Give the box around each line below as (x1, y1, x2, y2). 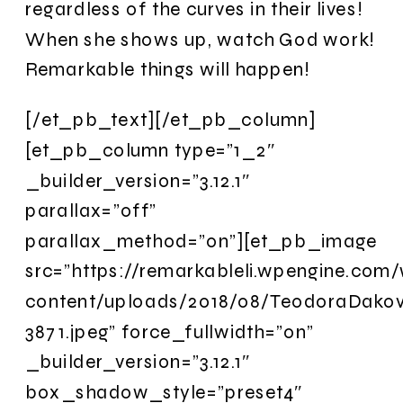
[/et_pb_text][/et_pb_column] (25, 108, 317, 131)
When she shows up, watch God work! (25, 27, 375, 50)
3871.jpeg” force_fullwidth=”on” (25, 319, 314, 343)
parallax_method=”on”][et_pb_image (25, 228, 378, 252)
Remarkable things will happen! (25, 58, 311, 81)
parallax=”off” (25, 199, 157, 222)
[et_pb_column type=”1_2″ (25, 138, 276, 162)
